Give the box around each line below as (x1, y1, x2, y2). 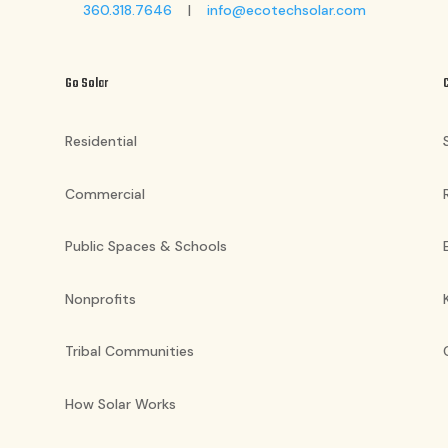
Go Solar (64, 72, 108, 94)
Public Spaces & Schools (64, 237, 227, 256)
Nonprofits (64, 289, 136, 308)
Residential (64, 132, 137, 151)
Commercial (64, 184, 145, 203)
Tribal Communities (64, 342, 194, 361)
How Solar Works (64, 395, 176, 414)
